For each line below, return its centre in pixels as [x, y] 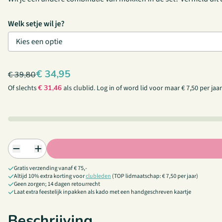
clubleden [98, 176]
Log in [106, 88]
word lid [136, 88]
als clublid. [80, 88]
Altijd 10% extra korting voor [50, 176]
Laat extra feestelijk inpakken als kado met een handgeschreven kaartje [103, 192]
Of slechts [23, 88]
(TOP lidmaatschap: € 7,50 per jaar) [155, 176]
